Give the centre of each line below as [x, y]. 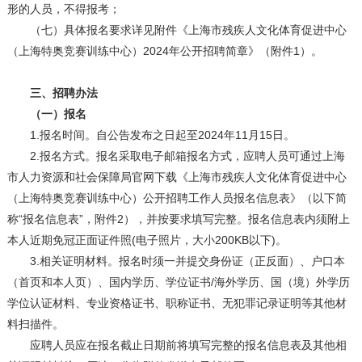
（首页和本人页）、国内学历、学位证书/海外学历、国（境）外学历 [178, 282]
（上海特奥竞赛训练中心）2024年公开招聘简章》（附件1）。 [164, 51]
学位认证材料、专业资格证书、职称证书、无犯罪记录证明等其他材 [177, 303]
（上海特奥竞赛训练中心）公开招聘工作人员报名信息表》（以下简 [177, 198]
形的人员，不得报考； [63, 9]
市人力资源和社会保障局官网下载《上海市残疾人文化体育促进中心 [177, 177]
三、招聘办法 [52, 93]
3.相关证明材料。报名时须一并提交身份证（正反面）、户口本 [176, 261]
